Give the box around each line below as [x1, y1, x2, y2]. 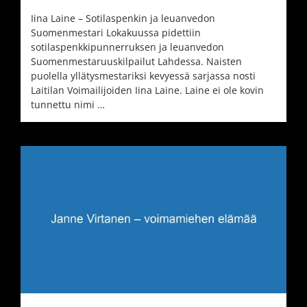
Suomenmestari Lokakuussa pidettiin [31, 25, 201, 39]
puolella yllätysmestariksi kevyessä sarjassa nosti [31, 69, 256, 82]
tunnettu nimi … [31, 97, 105, 111]
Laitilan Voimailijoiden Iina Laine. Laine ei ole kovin [31, 83, 264, 97]
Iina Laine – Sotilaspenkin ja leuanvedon [31, 11, 215, 25]
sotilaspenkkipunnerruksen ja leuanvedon [31, 40, 224, 53]
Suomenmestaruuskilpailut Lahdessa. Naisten [31, 54, 242, 68]
